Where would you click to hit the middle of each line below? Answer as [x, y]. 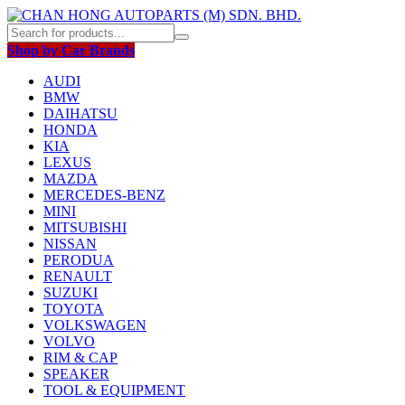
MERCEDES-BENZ [104, 195]
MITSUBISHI [85, 227]
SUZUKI [71, 292]
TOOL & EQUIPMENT [114, 390]
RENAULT [78, 276]
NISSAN [70, 244]
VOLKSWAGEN [95, 325]
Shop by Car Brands [71, 50]
